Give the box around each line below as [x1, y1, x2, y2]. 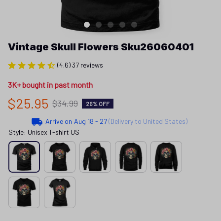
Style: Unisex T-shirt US [8, 128, 79, 136]
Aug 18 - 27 [74, 117, 107, 125]
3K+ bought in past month [8, 80, 93, 89]
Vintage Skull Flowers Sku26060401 [8, 41, 194, 53]
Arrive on [45, 117, 72, 125]
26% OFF [86, 100, 110, 107]
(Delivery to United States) [107, 117, 187, 125]
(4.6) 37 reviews [57, 61, 103, 69]
